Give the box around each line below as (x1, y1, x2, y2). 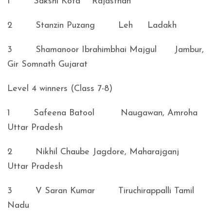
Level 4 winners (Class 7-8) (7, 84, 112, 93)
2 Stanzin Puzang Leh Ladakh (7, 21, 177, 30)
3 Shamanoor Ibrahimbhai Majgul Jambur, (7, 45, 204, 54)
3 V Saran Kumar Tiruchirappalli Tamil (7, 186, 194, 196)
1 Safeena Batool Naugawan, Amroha (7, 109, 200, 118)
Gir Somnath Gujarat (7, 60, 88, 69)
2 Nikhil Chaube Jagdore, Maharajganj (7, 147, 202, 157)
